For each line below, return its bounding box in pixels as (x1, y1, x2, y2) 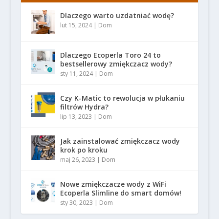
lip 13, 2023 (60, 112, 92, 121)
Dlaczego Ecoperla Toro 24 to (60, 50, 161, 60)
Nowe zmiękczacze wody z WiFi (60, 179, 166, 189)
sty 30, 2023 (60, 198, 93, 207)
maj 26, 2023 (60, 155, 95, 164)
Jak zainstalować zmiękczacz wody (60, 136, 180, 146)
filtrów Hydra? (60, 102, 109, 112)
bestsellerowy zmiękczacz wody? (60, 59, 172, 69)
